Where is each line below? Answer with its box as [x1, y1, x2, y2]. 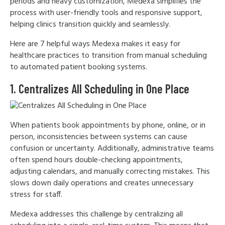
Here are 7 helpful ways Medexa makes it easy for [10, 38, 180, 51]
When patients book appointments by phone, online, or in [10, 119, 205, 132]
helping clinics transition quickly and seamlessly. [10, 18, 172, 31]
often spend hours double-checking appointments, [10, 154, 183, 167]
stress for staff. [10, 188, 62, 201]
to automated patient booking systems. [10, 61, 147, 74]
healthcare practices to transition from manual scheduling [10, 49, 207, 62]
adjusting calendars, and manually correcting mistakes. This [10, 165, 210, 178]
